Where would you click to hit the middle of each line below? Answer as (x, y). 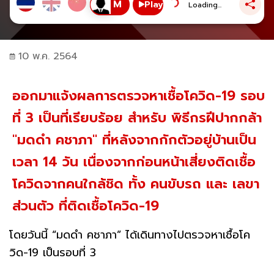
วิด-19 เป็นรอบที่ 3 (59, 252)
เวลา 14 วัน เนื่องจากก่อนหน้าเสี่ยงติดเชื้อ (134, 161)
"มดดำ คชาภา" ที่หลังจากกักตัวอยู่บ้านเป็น (134, 139)
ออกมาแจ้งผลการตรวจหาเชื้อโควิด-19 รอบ (139, 95)
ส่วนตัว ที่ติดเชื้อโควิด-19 (86, 206)
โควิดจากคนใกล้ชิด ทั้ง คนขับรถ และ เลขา (136, 183)
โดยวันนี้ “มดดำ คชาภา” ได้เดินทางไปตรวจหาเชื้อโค (130, 235)
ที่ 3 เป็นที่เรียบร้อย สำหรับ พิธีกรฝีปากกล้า (137, 117)
